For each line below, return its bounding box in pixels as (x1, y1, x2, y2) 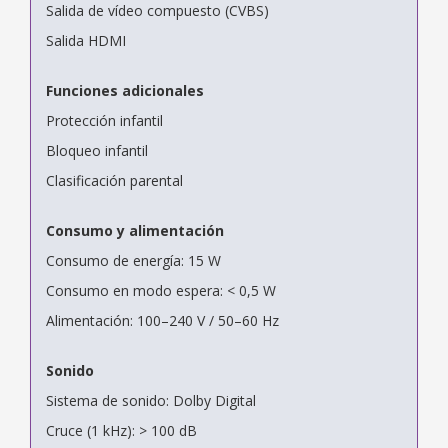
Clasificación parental (46, 170, 183, 190)
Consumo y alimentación (46, 220, 224, 240)
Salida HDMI (46, 30, 126, 50)
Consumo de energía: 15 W (46, 250, 221, 270)
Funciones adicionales (46, 80, 204, 100)
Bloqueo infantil (46, 140, 148, 160)
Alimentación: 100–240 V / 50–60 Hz (46, 310, 279, 330)
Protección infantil (46, 110, 163, 130)
